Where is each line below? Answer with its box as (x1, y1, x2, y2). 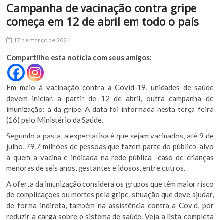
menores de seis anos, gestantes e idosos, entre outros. (6, 163, 186, 172)
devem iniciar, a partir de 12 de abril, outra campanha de (6, 93, 214, 103)
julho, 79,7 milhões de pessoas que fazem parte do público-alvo (6, 141, 214, 151)
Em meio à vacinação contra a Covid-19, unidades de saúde (6, 82, 214, 92)
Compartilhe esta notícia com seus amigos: (6, 53, 152, 62)
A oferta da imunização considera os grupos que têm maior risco (6, 179, 214, 188)
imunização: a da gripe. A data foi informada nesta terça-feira (6, 104, 214, 113)
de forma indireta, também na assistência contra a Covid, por (6, 200, 214, 210)
